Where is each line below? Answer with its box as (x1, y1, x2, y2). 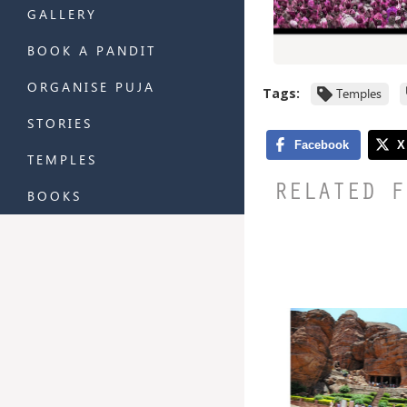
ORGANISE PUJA (27, 78, 155, 95)
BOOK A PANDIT (27, 42, 156, 59)
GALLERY (27, 5, 97, 23)
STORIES (27, 114, 93, 132)
